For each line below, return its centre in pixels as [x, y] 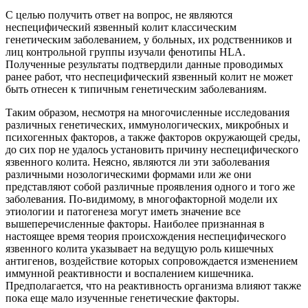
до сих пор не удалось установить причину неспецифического [152, 150]
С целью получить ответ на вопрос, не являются [119, 15]
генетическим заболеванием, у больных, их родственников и [149, 40]
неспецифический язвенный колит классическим [121, 27]
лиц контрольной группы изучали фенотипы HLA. [125, 52]
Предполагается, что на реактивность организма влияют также [153, 286]
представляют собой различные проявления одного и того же [150, 187]
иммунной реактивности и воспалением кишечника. [130, 274]
